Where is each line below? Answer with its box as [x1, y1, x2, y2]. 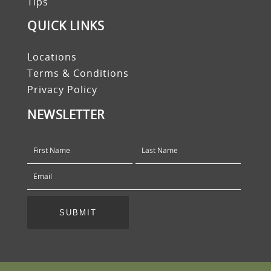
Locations [27, 50, 77, 64]
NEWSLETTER [27, 106, 105, 123]
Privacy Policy [27, 83, 97, 97]
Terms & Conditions [27, 67, 129, 80]
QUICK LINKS [27, 18, 105, 34]
